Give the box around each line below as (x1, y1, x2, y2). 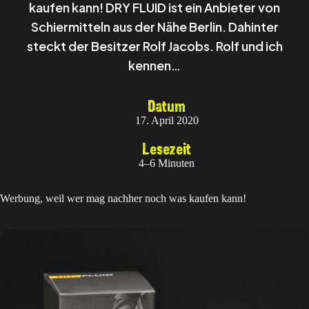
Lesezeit (142, 139, 191, 159)
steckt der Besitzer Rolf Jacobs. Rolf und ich (26, 38, 283, 54)
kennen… (128, 57, 181, 74)
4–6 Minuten (139, 157, 195, 170)
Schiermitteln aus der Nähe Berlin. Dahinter (30, 19, 279, 35)
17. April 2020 (134, 114, 199, 127)
